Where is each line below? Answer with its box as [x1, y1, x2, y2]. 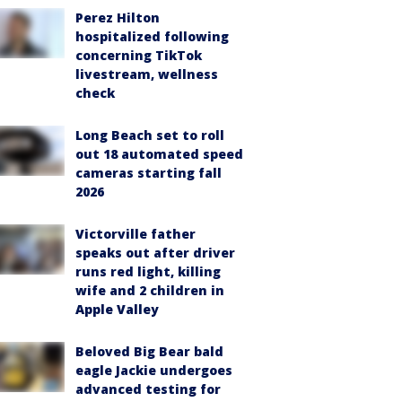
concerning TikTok [75, 47, 202, 64]
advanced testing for [75, 380, 221, 398]
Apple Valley [75, 301, 159, 318]
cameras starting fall [75, 164, 222, 181]
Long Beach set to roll [75, 127, 224, 144]
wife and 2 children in [75, 282, 224, 299]
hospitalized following [75, 28, 229, 45]
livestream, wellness [75, 66, 218, 83]
